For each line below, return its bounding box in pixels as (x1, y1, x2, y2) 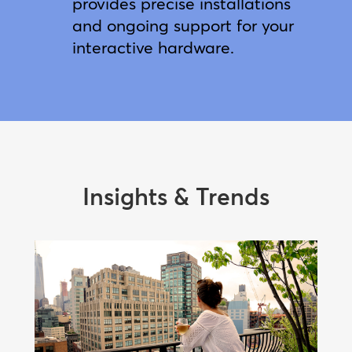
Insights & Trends (82, 181, 269, 211)
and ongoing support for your (71, 14, 294, 35)
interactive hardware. (71, 36, 234, 57)
